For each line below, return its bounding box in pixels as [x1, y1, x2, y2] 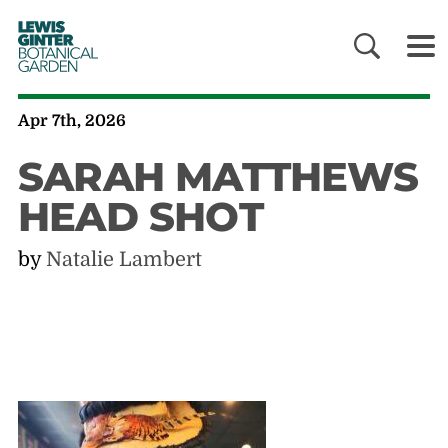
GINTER [17, 30, 79, 49]
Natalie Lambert [45, 248, 202, 272]
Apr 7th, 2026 [17, 112, 126, 131]
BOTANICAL [17, 43, 91, 62]
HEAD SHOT [17, 192, 263, 242]
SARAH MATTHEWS [17, 152, 418, 202]
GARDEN [17, 56, 76, 75]
